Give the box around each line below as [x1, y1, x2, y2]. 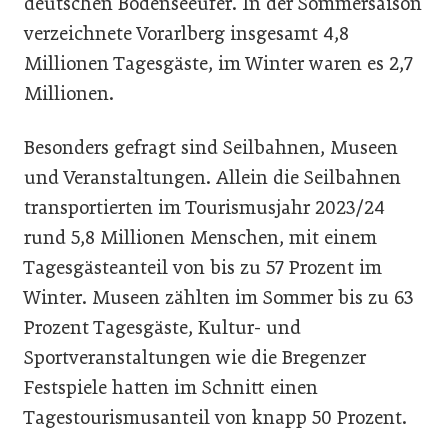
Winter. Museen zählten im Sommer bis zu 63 [24, 285, 413, 309]
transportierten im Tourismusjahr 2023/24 [24, 195, 385, 219]
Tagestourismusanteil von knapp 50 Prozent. [24, 405, 407, 429]
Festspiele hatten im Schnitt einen [24, 375, 318, 399]
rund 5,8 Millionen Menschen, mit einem [24, 225, 377, 249]
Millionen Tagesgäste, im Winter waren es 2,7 [24, 51, 413, 75]
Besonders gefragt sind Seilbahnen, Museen [24, 135, 398, 159]
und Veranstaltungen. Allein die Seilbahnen [24, 165, 401, 189]
